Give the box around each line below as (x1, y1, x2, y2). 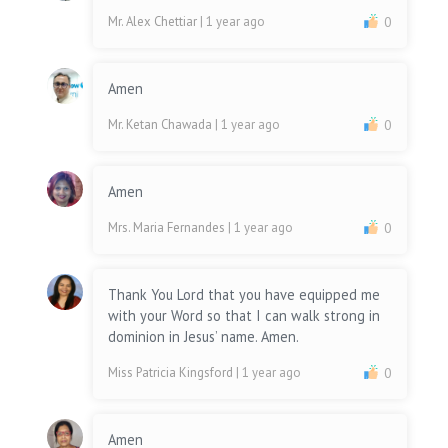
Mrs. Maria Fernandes (108, 219, 229, 237)
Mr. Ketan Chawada (108, 116, 216, 134)
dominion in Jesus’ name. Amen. (108, 327, 303, 347)
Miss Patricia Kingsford (108, 364, 237, 382)
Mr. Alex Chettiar (108, 13, 201, 31)
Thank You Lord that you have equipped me (108, 285, 381, 305)
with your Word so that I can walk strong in (108, 306, 381, 326)
